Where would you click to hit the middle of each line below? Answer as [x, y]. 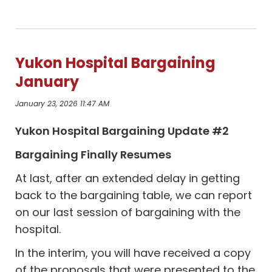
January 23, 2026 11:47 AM [63, 104]
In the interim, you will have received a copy [133, 253]
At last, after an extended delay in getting [128, 178]
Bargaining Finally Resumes [93, 155]
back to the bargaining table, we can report [134, 195]
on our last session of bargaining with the [128, 212]
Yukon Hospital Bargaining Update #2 [122, 131]
